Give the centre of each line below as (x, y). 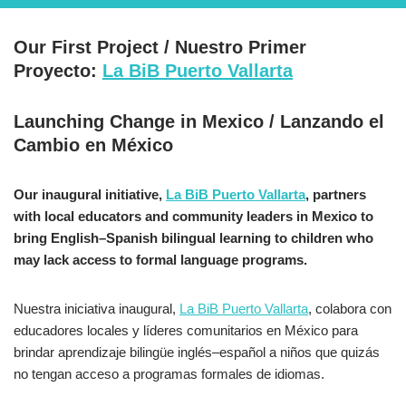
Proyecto (52, 70)
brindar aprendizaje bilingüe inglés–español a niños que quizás (197, 352)
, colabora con (350, 308)
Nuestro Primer (241, 47)
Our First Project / (94, 47)
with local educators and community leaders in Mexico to (193, 216)
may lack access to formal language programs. (160, 259)
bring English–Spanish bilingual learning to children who (193, 237)
